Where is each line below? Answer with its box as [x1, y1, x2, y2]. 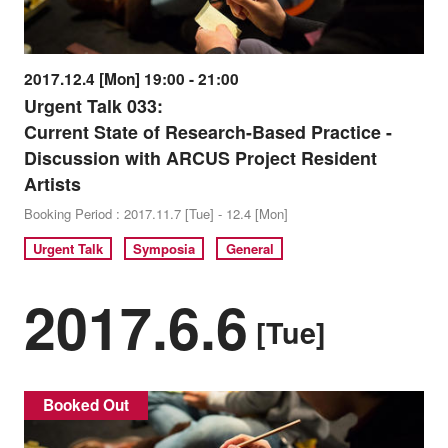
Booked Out [43, 393, 129, 416]
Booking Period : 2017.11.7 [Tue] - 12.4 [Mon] [23, 203, 288, 223]
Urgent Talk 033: [23, 92, 163, 119]
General [225, 239, 274, 258]
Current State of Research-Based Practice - [23, 118, 392, 145]
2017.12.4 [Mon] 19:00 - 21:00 [23, 67, 239, 90]
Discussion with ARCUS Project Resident [23, 144, 377, 171]
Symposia [133, 239, 196, 258]
